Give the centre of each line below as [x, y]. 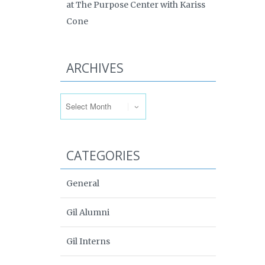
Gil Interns [88, 241]
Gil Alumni [88, 212]
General [83, 183]
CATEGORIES [103, 156]
